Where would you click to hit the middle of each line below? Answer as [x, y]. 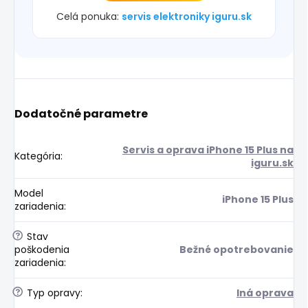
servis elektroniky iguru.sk [187, 16]
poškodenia [42, 249]
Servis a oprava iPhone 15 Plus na [208, 150]
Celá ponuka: [89, 16]
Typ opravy [52, 293]
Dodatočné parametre [81, 113]
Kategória [37, 156]
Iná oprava [265, 293]
